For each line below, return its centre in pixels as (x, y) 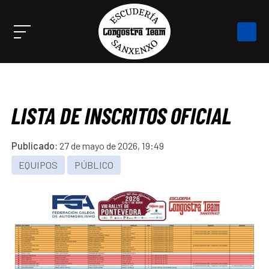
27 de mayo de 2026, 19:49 (112, 146)
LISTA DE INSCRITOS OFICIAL (122, 115)
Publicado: (35, 146)
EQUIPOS (38, 165)
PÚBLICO (94, 165)
